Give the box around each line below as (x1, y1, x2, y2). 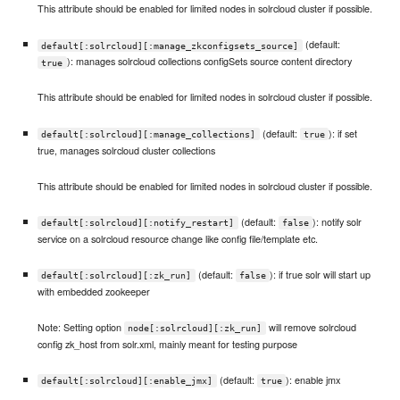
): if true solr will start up (270, 266, 371, 281)
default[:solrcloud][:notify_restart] (41, 217, 235, 228)
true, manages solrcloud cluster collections (37, 142, 215, 157)
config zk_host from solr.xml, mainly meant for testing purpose (37, 337, 297, 352)
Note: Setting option (37, 320, 124, 335)
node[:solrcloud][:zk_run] (128, 323, 262, 334)
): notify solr (312, 213, 362, 229)
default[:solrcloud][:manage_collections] (41, 129, 256, 139)
